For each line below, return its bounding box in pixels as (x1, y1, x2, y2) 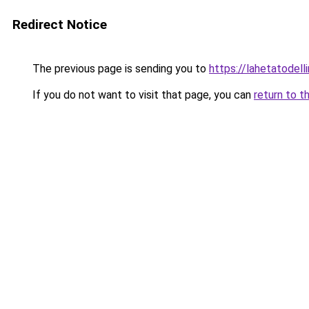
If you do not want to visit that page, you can (30, 88, 254, 101)
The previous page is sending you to (30, 62, 209, 75)
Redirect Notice (12, 17, 107, 32)
